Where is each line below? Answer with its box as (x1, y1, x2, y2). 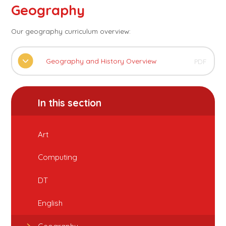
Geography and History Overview (45, 56, 156, 65)
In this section (38, 96, 102, 109)
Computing (38, 152, 78, 162)
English (38, 198, 63, 208)
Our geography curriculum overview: (11, 26, 131, 35)
